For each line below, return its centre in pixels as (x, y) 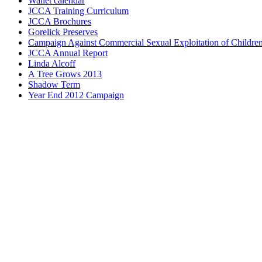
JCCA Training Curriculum (78, 11)
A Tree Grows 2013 (65, 74)
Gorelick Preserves (63, 32)
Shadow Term (54, 84)
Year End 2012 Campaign (76, 95)
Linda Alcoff (52, 63)
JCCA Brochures (60, 21)
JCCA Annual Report (68, 53)
